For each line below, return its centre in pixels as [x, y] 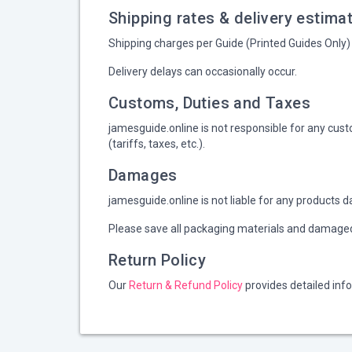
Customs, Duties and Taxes [209, 103]
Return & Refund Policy [186, 285]
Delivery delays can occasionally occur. [203, 71]
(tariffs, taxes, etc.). [157, 144]
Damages [143, 175]
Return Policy [158, 260]
